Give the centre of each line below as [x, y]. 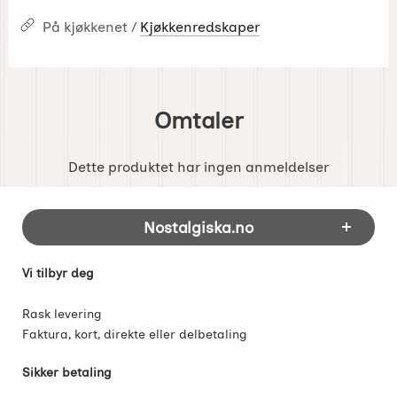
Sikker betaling [67, 372]
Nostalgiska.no [198, 227]
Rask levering [62, 313]
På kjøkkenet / [91, 27]
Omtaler [198, 120]
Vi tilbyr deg [58, 272]
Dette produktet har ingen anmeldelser [198, 167]
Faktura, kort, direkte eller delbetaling [135, 334]
